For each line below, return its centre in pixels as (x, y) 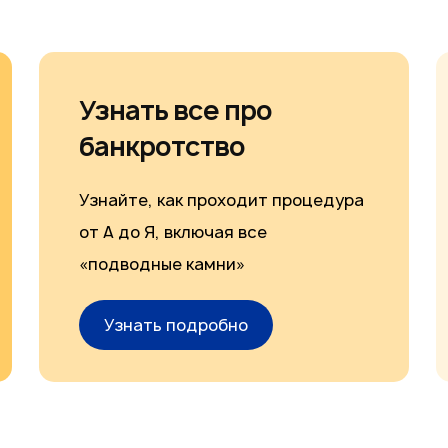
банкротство (161, 145)
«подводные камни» (161, 263)
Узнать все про (175, 109)
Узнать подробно (175, 324)
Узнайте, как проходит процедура (221, 199)
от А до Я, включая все (172, 231)
